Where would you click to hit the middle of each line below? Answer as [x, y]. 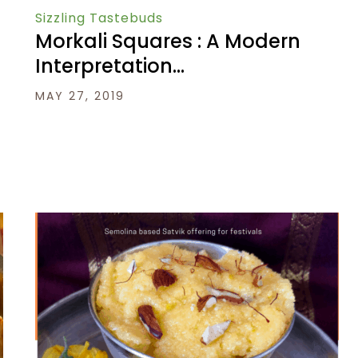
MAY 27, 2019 [80, 96]
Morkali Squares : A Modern [168, 42]
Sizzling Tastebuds [99, 18]
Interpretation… [110, 66]
